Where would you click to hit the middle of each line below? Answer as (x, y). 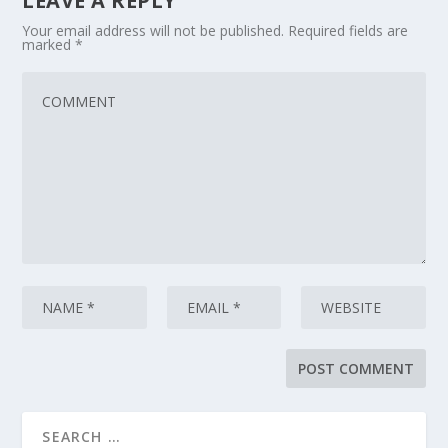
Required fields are (348, 30)
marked (49, 44)
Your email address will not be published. (153, 30)
